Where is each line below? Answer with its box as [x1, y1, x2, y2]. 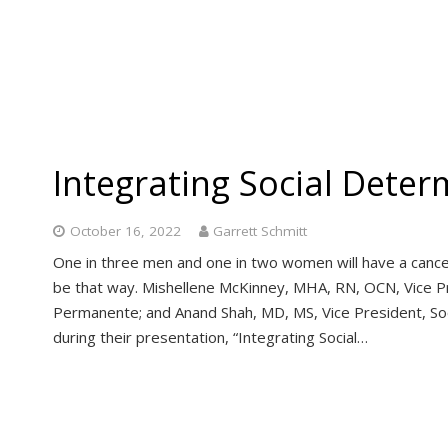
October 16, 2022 [69, 221, 181, 240]
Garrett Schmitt [213, 221, 307, 240]
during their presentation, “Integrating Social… [53, 327, 368, 347]
